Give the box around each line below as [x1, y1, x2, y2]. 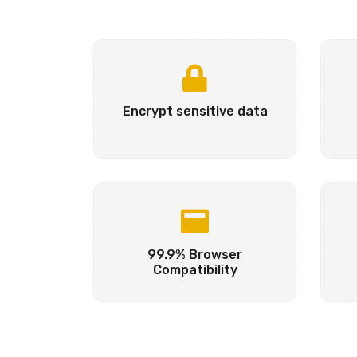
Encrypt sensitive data [122, 104, 268, 119]
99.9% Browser [147, 247, 242, 262]
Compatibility [152, 262, 237, 277]
